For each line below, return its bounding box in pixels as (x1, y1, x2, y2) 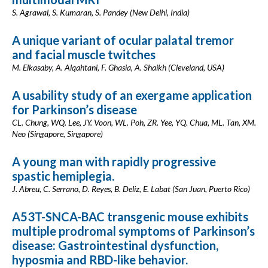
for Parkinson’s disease (12, 102, 137, 117)
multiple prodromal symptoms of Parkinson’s (12, 224, 255, 238)
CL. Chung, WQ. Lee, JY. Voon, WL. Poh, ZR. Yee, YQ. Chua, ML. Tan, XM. (12, 117, 256, 127)
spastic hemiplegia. (12, 169, 114, 183)
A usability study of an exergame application (12, 88, 252, 102)
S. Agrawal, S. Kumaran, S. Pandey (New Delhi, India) (12, 7, 190, 17)
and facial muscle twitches (12, 47, 156, 62)
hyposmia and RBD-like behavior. (12, 252, 188, 267)
